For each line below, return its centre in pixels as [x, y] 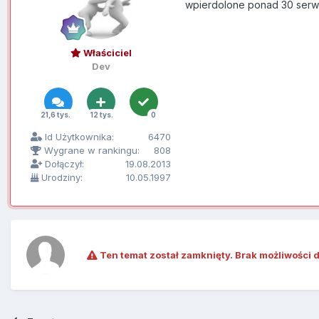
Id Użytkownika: [78, 137]
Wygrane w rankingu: [90, 151]
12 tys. [101, 115]
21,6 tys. [55, 115]
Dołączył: [63, 164]
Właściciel [106, 53]
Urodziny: [61, 178]
